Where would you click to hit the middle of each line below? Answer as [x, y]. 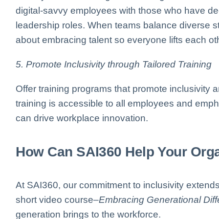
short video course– [57, 200]
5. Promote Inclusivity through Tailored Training [114, 64]
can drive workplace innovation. [82, 118]
